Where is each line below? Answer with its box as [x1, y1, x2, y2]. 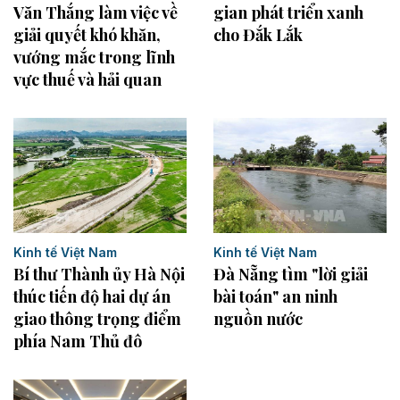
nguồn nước [213, 308, 303, 330]
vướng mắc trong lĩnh [13, 46, 175, 69]
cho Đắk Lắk [213, 23, 303, 46]
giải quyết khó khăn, [13, 24, 161, 46]
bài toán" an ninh [213, 286, 337, 308]
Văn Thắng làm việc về [13, 2, 178, 24]
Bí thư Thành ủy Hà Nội [13, 263, 185, 286]
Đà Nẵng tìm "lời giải [213, 263, 368, 286]
